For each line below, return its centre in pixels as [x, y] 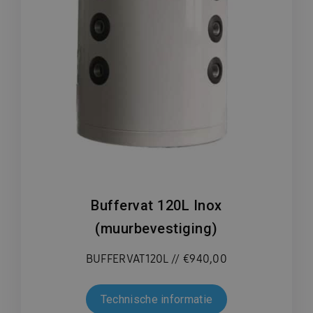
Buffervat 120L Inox [156, 206]
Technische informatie [156, 300]
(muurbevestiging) [156, 229]
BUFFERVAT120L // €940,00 [156, 259]
